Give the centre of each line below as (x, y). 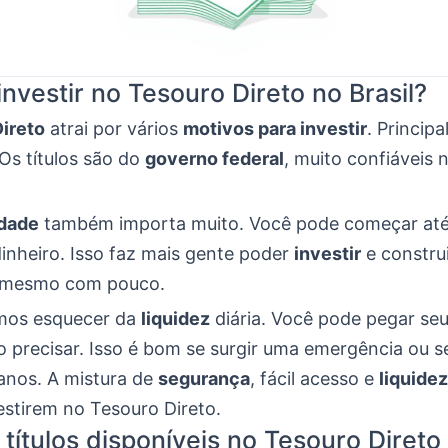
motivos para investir (275, 129)
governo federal (214, 159)
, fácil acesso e (314, 379)
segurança (204, 379)
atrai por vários (114, 129)
